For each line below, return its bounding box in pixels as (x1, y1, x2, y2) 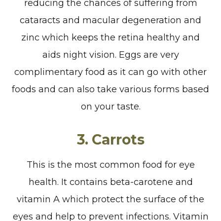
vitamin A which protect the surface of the (17, 193, 204, 205)
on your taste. (80, 101, 141, 112)
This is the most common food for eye (26, 159, 195, 170)
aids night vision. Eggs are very (42, 49, 179, 60)
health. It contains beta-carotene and (28, 176, 193, 187)
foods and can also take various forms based (12, 83, 209, 95)
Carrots (91, 131, 145, 148)
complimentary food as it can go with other (14, 66, 207, 77)
